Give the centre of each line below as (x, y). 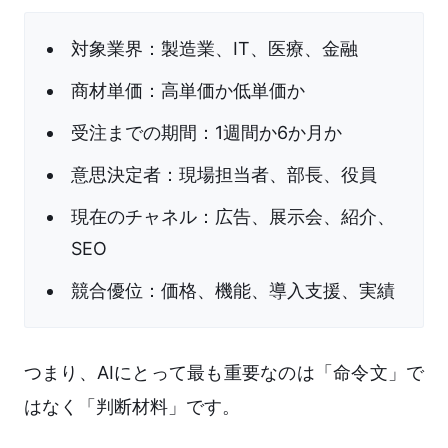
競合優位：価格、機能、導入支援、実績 (233, 291)
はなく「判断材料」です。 (132, 407)
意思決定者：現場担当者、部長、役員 (224, 175)
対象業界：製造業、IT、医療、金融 (214, 49)
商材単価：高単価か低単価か (188, 91)
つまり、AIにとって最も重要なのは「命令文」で (224, 373)
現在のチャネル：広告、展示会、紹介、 (233, 217)
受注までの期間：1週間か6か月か (206, 133)
